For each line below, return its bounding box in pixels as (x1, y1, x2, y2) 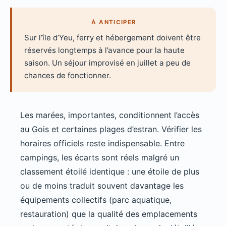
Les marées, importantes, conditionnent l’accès (20, 109, 199, 120)
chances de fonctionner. (24, 70, 111, 80)
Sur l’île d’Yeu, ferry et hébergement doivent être (24, 32, 201, 42)
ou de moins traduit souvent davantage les (20, 180, 184, 191)
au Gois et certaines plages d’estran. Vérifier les (20, 124, 202, 134)
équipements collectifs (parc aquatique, (20, 194, 172, 205)
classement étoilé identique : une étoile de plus (20, 166, 199, 177)
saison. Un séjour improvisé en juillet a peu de (24, 58, 191, 68)
